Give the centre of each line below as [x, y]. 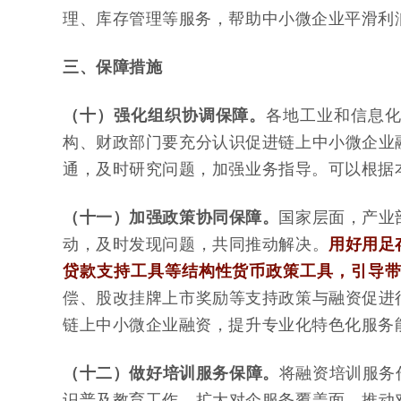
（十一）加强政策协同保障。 [171, 218]
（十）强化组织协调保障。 [165, 116]
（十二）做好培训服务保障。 [171, 374]
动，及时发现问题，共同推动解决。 [196, 245]
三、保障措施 [113, 68]
